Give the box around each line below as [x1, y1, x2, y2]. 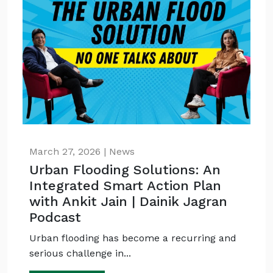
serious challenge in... [29, 247, 132, 259]
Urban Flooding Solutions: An [29, 162, 221, 177]
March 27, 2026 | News [29, 146, 135, 157]
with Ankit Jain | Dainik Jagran [29, 194, 228, 209]
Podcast [29, 210, 82, 225]
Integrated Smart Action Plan [29, 178, 222, 193]
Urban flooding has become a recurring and [29, 232, 237, 244]
